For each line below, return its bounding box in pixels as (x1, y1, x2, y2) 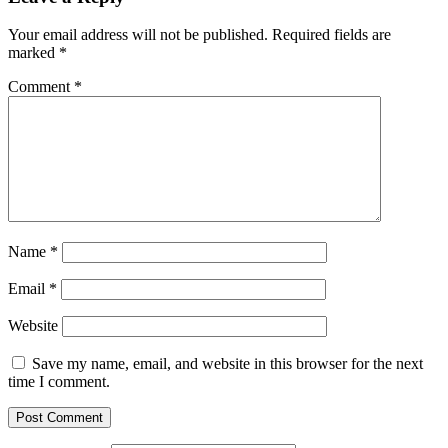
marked (8, 44, 59, 62)
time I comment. (8, 373, 110, 391)
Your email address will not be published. (8, 26, 268, 44)
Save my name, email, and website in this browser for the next (32, 355, 423, 373)
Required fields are (272, 26, 391, 44)
